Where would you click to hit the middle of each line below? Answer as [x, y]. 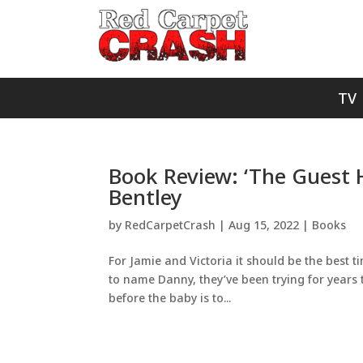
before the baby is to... [170, 298]
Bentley [146, 197]
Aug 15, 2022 [264, 225]
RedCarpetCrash [171, 225]
